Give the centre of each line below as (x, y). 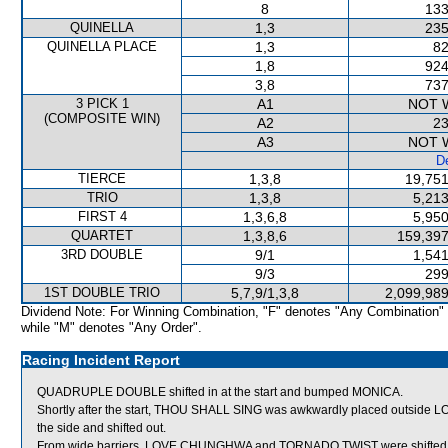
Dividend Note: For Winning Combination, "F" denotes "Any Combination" (232, 311)
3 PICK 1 (102, 103)
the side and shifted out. (101, 428)
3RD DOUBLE (102, 254)
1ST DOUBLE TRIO (102, 292)
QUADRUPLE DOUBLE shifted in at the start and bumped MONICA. (220, 392)
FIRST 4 (102, 216)
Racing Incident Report (101, 360)
